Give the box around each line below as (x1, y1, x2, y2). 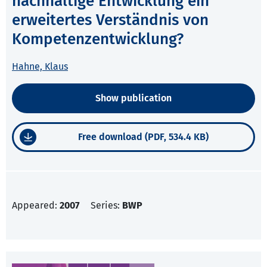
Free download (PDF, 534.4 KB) (78, 131, 209, 143)
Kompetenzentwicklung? (12, 30, 184, 49)
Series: (91, 200, 122, 212)
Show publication (95, 92, 172, 104)
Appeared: (12, 200, 60, 212)
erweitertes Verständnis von (12, 11, 209, 30)
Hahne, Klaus (12, 61, 68, 73)
